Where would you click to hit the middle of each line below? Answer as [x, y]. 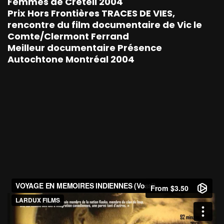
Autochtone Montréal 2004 [71, 59]
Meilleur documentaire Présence [85, 47]
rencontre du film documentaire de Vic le [105, 24]
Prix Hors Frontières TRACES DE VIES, [91, 13]
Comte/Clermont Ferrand [68, 36]
